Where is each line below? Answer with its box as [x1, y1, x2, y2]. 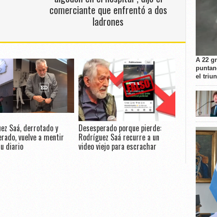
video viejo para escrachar [78, 140, 156, 152]
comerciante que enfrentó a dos [49, 2, 167, 17]
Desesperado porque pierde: [78, 122, 161, 134]
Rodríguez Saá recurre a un [78, 131, 159, 143]
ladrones [93, 14, 124, 29]
